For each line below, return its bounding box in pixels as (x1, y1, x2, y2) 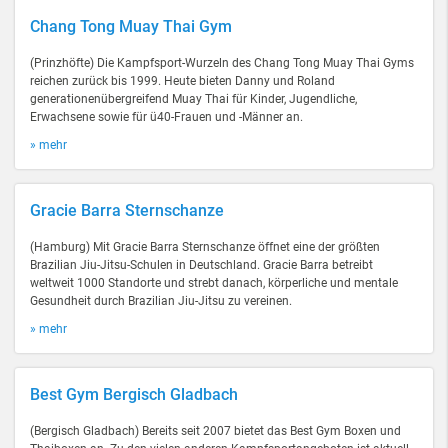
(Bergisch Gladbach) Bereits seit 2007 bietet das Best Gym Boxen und (30, 424, 401, 438)
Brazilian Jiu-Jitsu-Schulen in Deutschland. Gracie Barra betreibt (30, 258, 373, 272)
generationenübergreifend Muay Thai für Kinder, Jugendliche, (30, 92, 357, 106)
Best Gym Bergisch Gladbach (30, 385, 238, 404)
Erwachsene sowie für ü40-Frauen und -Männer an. (30, 110, 303, 124)
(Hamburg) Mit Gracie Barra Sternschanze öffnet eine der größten (30, 240, 380, 254)
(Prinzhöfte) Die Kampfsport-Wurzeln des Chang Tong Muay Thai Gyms (30, 56, 414, 70)
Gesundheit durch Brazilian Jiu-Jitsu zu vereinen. (30, 294, 292, 308)
